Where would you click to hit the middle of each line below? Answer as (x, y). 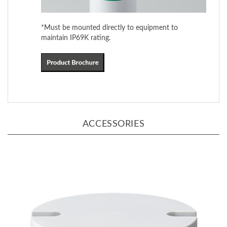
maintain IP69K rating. (76, 20)
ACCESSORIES (113, 106)
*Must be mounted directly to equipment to (109, 10)
